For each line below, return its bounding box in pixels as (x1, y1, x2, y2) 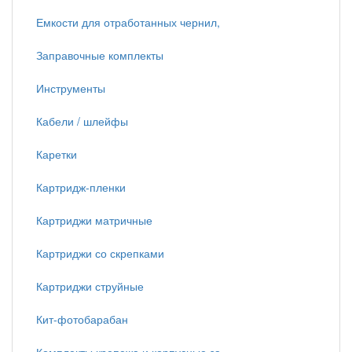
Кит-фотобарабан (36, 311, 128, 327)
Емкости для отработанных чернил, (36, 14, 220, 30)
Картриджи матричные (36, 212, 152, 228)
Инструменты (36, 80, 105, 96)
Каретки (36, 146, 77, 162)
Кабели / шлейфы (36, 113, 128, 129)
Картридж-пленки (36, 179, 126, 195)
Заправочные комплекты (36, 47, 163, 63)
